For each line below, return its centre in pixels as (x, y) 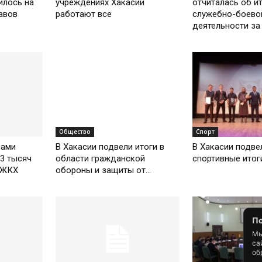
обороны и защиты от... (104, 170)
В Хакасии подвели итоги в (110, 147)
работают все (84, 14)
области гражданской (101, 159)
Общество (75, 132)
